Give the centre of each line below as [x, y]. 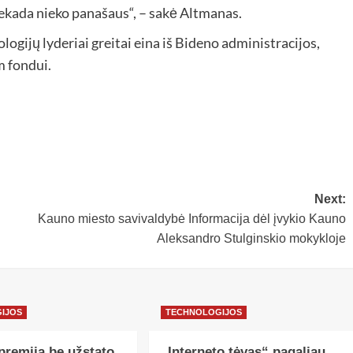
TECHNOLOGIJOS [204, 312]
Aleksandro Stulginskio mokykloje [251, 239]
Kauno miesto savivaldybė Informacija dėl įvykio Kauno [191, 219]
